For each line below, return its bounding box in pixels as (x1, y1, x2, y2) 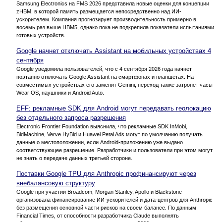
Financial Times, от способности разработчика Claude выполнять (16, 212, 179, 219)
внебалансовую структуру (16, 179, 95, 187)
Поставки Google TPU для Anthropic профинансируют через (16, 169, 196, 177)
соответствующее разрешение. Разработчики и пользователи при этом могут (16, 147, 213, 153)
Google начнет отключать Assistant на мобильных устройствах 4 (16, 47, 211, 55)
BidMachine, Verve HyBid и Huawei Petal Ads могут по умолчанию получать (16, 131, 203, 137)
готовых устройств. (16, 32, 65, 38)
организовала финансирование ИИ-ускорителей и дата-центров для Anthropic (16, 196, 213, 203)
